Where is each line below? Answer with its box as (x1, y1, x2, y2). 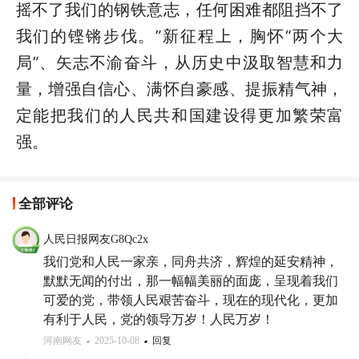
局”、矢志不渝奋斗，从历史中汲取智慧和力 (15, 53, 344, 73)
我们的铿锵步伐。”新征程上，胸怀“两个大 (15, 26, 344, 46)
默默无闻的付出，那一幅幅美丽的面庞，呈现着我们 (43, 273, 338, 288)
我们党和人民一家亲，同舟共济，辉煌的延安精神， (43, 254, 338, 268)
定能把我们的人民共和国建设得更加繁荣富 (15, 106, 344, 126)
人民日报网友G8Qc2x (43, 232, 148, 245)
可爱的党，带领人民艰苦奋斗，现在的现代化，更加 (43, 292, 338, 307)
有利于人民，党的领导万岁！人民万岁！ (43, 312, 274, 326)
